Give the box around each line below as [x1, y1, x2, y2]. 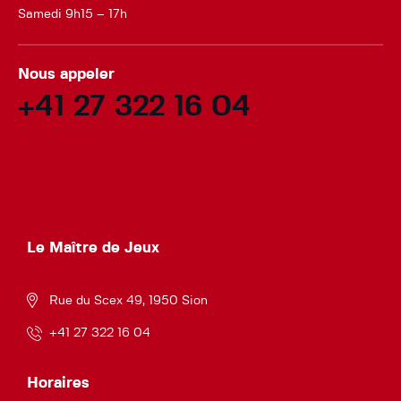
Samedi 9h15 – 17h [18, 7, 127, 21]
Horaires [27, 374, 90, 390]
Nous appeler [18, 65, 115, 81]
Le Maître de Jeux [27, 239, 159, 255]
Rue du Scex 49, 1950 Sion [49, 294, 209, 307]
